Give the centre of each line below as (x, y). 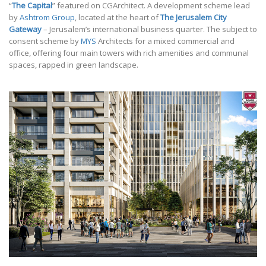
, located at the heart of (118, 18)
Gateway (25, 29)
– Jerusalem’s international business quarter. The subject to (149, 29)
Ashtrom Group (47, 18)
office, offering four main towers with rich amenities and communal (129, 53)
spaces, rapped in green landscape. (74, 65)
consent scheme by (45, 41)
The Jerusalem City (194, 18)
